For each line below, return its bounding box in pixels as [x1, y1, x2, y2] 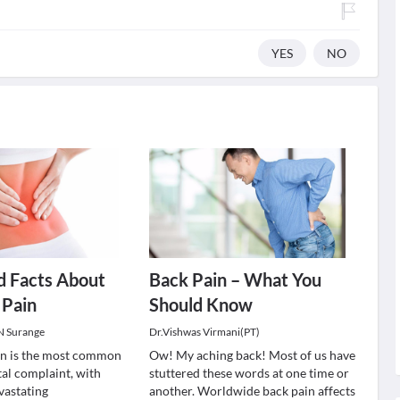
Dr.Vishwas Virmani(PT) [148, 325, 260, 338]
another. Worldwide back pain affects [148, 383, 355, 398]
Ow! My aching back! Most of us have [148, 347, 355, 362]
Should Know [148, 294, 253, 315]
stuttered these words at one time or [148, 365, 349, 380]
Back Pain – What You [148, 269, 321, 290]
